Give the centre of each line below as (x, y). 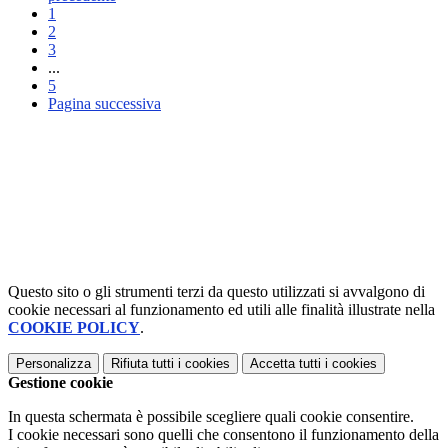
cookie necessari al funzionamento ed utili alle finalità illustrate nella (221, 310)
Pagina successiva (104, 104)
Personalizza (53, 364)
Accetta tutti (285, 364)
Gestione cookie (60, 383)
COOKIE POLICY (74, 328)
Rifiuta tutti (142, 364)
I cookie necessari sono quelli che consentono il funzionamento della (223, 435)
